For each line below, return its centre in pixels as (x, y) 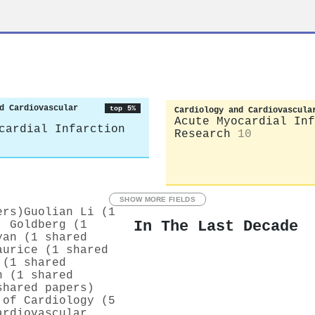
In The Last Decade (216, 227)
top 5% (122, 108)
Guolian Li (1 (70, 212)
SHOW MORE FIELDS (157, 199)
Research (202, 134)
